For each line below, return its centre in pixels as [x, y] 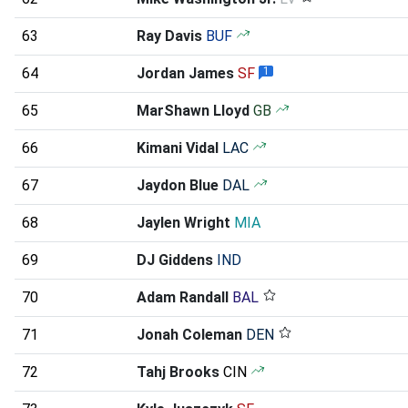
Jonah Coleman [189, 334]
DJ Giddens [175, 260]
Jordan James [185, 73]
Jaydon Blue [178, 185]
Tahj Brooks [178, 372]
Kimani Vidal [178, 148]
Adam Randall [183, 297]
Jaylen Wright [184, 222]
